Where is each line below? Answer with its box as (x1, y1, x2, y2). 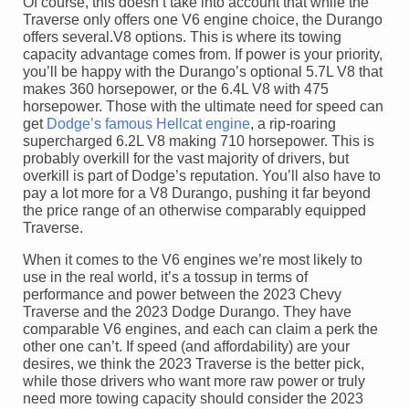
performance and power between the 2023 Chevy (23, 286, 341, 302)
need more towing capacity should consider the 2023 (23, 390, 363, 406)
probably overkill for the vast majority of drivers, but (23, 150, 349, 166)
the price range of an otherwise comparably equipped (23, 202, 366, 218)
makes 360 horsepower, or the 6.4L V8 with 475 (23, 80, 329, 97)
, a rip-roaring (250, 115, 336, 131)
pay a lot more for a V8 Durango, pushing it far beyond (23, 184, 371, 201)
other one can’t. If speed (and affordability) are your (23, 338, 350, 354)
